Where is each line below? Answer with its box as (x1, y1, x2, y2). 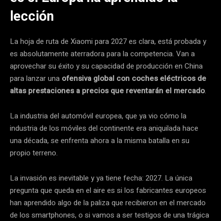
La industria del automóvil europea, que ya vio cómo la (10, 110, 186, 121)
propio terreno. (10, 147, 58, 158)
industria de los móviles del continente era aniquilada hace (10, 122, 198, 134)
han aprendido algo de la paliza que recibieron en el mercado (10, 197, 206, 208)
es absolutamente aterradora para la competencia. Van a (10, 48, 195, 59)
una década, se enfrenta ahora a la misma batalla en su (10, 135, 189, 146)
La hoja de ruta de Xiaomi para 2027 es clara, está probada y (10, 36, 206, 47)
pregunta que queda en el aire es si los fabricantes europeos (10, 184, 206, 196)
